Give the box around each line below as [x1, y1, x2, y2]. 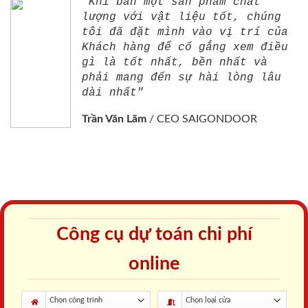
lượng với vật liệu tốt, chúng [82, 11, 281, 24]
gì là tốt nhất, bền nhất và [82, 56, 267, 69]
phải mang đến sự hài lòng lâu [82, 71, 281, 85]
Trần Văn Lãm [82, 113, 146, 125]
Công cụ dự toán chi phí [56, 225, 252, 244]
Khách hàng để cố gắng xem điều [82, 41, 288, 54]
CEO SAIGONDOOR [157, 113, 257, 125]
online [129, 254, 179, 274]
